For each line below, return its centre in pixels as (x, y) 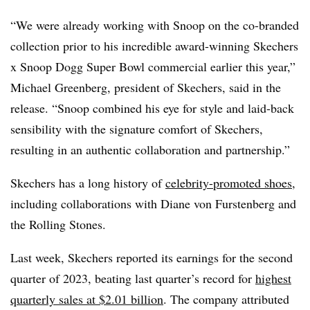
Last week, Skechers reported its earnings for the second (152, 257)
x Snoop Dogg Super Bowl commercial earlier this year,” (153, 66)
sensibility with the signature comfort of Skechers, (137, 128)
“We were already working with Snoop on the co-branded (155, 25)
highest (273, 278)
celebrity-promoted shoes (229, 182)
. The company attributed (226, 299)
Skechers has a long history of (88, 182)
